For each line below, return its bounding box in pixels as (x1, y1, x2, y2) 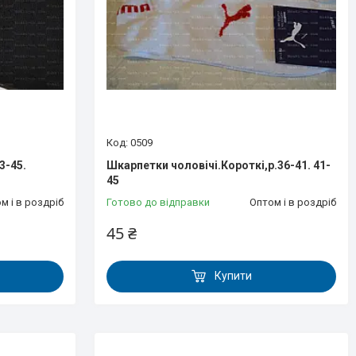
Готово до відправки (106, 195, 211, 208)
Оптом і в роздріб (249, 195, 336, 208)
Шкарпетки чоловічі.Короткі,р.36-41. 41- (106, 158, 331, 172)
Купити (215, 269, 253, 283)
